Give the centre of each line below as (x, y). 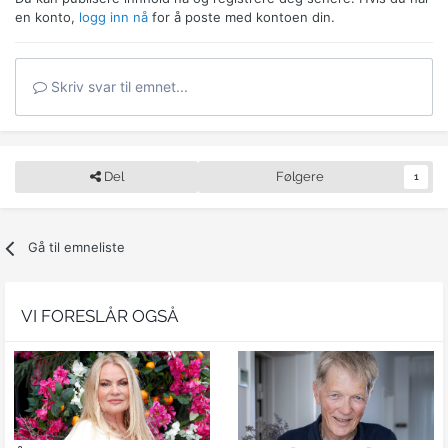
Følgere (299, 177)
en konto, (47, 17)
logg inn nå (113, 17)
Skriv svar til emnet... (117, 87)
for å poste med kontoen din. (241, 17)
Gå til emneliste (77, 247)
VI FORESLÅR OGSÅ (100, 316)
